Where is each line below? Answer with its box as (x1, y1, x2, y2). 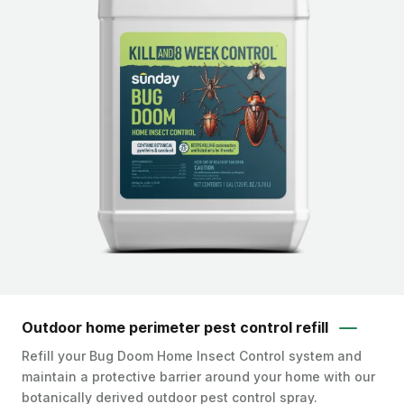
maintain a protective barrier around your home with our (22, 369, 375, 384)
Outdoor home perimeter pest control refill (22, 318, 332, 336)
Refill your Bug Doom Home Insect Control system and (22, 348, 362, 363)
